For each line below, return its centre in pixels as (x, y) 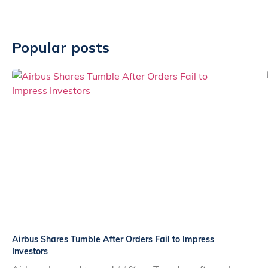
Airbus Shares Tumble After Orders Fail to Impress (113, 239)
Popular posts (61, 47)
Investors (30, 251)
